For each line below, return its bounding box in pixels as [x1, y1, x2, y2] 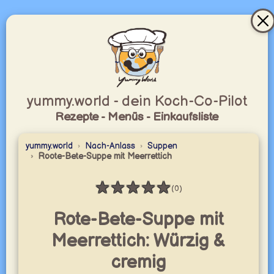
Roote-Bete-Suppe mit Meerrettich [37, 151, 172, 161]
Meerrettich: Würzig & [51, 231, 226, 252]
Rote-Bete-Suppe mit [53, 209, 224, 231]
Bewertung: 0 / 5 [94, 187, 204, 206]
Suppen [147, 141, 177, 151]
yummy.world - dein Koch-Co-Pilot [26, 92, 247, 110]
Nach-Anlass [84, 141, 135, 151]
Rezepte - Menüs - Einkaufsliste [55, 110, 219, 124]
